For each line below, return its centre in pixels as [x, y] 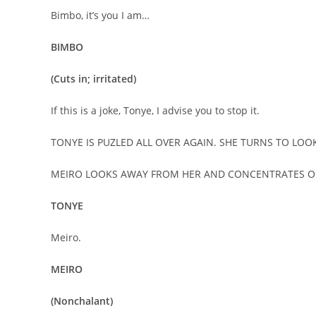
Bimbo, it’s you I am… [100, 15]
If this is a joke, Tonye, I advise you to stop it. [155, 110]
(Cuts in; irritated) [93, 79]
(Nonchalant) [82, 301]
